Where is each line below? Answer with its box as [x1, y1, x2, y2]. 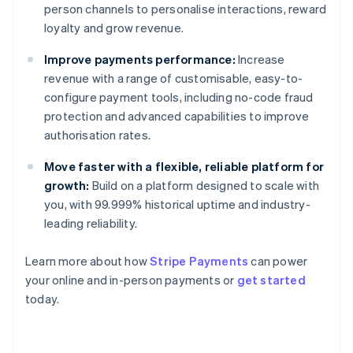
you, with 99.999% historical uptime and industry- [44, 196, 310, 213]
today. [25, 291, 60, 307]
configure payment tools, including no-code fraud [44, 89, 314, 106]
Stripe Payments [150, 253, 249, 269]
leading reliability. [44, 215, 137, 232]
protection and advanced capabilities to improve [44, 108, 310, 124]
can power [248, 253, 308, 269]
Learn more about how [25, 253, 150, 269]
